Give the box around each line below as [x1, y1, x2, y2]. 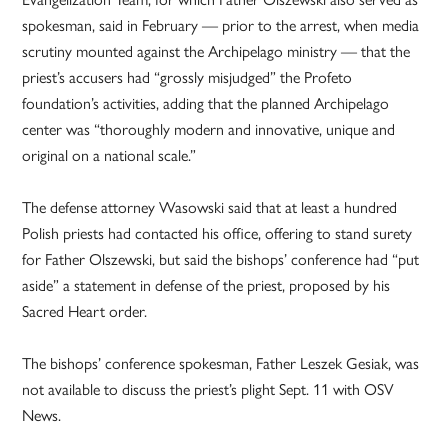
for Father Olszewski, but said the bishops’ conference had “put [22, 247, 420, 271]
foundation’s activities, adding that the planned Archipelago [22, 91, 390, 115]
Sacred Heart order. [22, 299, 148, 323]
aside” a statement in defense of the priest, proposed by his [22, 273, 391, 297]
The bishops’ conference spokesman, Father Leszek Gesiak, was [22, 351, 420, 375]
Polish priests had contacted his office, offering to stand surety [22, 221, 413, 245]
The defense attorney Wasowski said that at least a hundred [22, 195, 398, 219]
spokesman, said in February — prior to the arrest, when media [22, 13, 420, 37]
